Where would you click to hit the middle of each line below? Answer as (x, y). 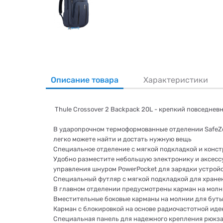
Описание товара (85, 80)
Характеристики (176, 80)
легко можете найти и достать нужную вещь (122, 139)
